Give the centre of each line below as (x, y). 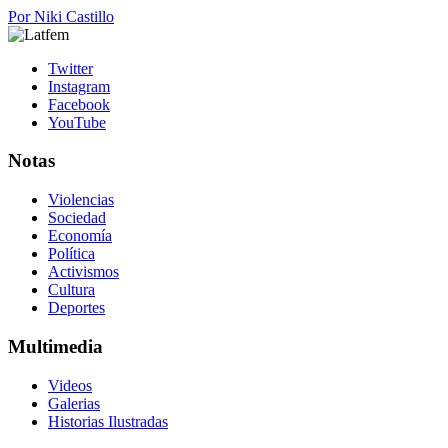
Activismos (83, 272)
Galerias (74, 403)
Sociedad (77, 218)
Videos (70, 385)
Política (71, 254)
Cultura (71, 290)
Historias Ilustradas (108, 421)
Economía (80, 236)
